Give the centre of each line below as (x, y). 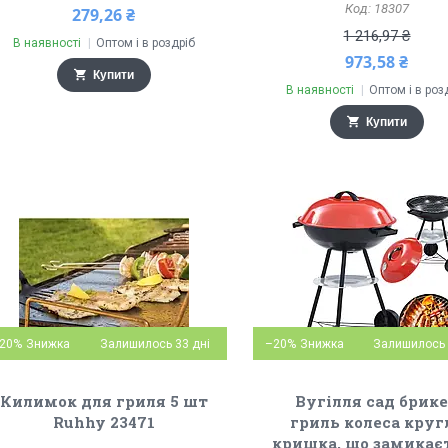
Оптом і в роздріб (145, 43)
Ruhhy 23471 (103, 422)
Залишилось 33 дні (154, 344)
